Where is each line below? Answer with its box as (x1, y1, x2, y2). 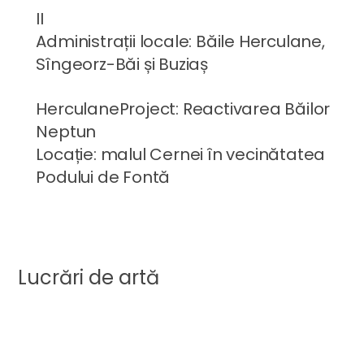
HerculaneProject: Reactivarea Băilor (36, 97, 331, 121)
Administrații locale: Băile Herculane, (36, 30, 325, 54)
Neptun (36, 120, 97, 144)
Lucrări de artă (18, 264, 160, 292)
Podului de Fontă (36, 166, 171, 189)
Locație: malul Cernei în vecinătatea (36, 143, 326, 167)
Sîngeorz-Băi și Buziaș (36, 53, 208, 76)
